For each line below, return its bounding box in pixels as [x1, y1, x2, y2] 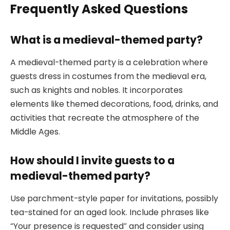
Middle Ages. [10, 125, 60, 138]
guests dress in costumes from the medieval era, [10, 70, 206, 82]
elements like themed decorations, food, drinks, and [10, 98, 218, 110]
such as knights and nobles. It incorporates [10, 84, 183, 96]
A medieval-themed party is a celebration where [10, 56, 208, 68]
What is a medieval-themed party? [10, 32, 203, 47]
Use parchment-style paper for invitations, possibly [10, 192, 218, 204]
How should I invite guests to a [10, 152, 175, 168]
